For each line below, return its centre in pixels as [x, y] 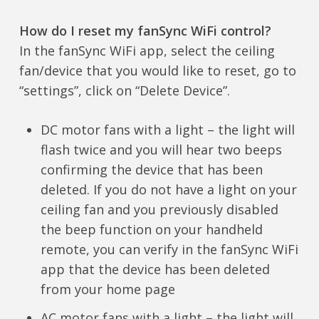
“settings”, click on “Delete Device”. [124, 91]
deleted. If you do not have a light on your [168, 190]
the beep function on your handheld [151, 230]
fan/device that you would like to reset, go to [157, 71]
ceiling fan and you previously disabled [159, 210]
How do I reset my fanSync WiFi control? [145, 31]
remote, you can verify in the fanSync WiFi [169, 250]
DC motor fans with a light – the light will [167, 130]
